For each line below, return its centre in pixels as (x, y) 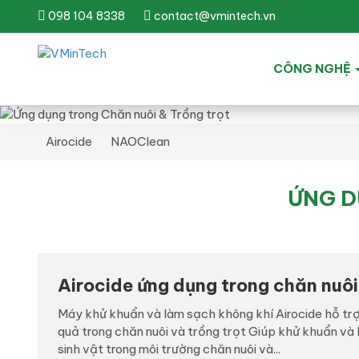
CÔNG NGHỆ (313, 69)
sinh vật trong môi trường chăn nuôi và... (169, 349)
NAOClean (140, 142)
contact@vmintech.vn (214, 16)
